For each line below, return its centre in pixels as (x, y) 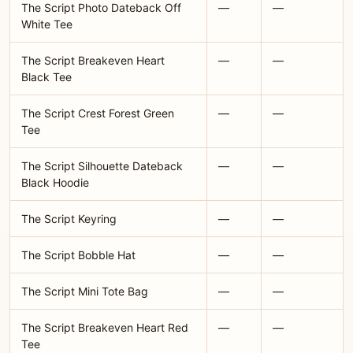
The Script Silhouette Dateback (102, 166)
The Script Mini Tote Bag (85, 291)
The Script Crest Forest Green (98, 113)
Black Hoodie (55, 182)
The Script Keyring (69, 219)
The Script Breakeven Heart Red (105, 327)
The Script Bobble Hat (78, 255)
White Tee (47, 24)
